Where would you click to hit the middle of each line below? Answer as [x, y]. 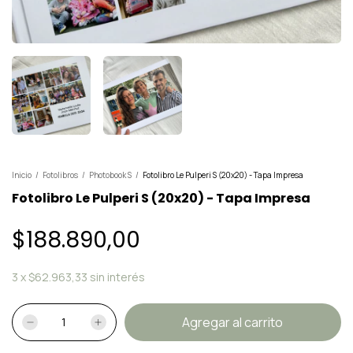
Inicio [22, 175]
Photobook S [110, 175]
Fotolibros [60, 175]
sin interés [117, 277]
